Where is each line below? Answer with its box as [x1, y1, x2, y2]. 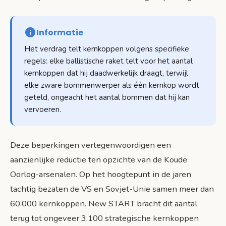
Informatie [36, 26, 83, 38]
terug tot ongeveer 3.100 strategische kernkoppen [10, 212, 199, 224]
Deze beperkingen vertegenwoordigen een [10, 139, 171, 151]
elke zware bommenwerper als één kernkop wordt [24, 80, 199, 90]
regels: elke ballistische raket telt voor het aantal [24, 55, 193, 66]
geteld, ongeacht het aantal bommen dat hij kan [24, 92, 190, 102]
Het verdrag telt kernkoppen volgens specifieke [24, 43, 189, 54]
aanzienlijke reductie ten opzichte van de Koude [10, 153, 187, 165]
